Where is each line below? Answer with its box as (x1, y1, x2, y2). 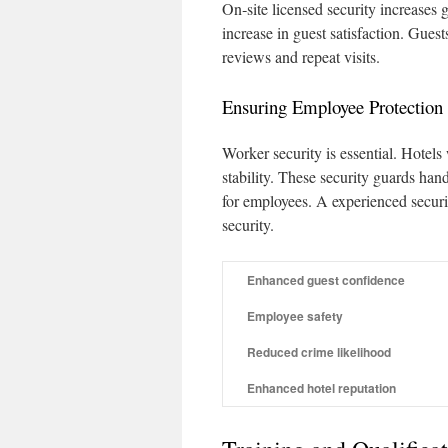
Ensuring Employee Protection (222, 94, 443, 119)
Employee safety (247, 307, 343, 325)
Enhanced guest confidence (247, 271, 405, 289)
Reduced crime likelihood (247, 343, 391, 361)
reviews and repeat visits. (222, 46, 380, 67)
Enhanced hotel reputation (247, 379, 396, 397)
